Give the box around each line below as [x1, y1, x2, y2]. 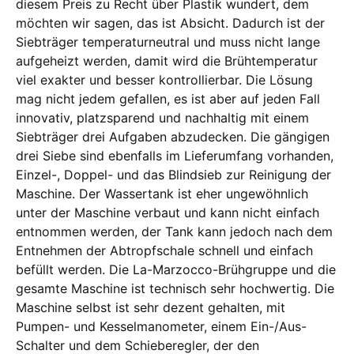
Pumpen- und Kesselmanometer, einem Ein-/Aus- [16, 318, 307, 334]
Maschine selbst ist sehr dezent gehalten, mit [16, 299, 285, 315]
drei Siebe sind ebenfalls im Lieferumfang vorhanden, [16, 147, 333, 164]
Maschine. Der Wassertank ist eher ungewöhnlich [16, 185, 308, 201]
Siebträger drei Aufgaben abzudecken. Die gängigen [16, 128, 330, 145]
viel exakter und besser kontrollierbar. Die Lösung [16, 71, 313, 88]
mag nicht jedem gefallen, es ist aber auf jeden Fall [16, 90, 320, 107]
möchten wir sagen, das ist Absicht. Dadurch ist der [16, 14, 325, 31]
